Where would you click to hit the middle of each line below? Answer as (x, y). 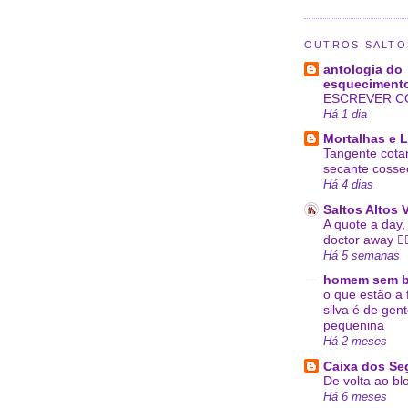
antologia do (363, 69)
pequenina (354, 326)
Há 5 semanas (362, 255)
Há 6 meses (355, 396)
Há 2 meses (355, 342)
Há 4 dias (348, 185)
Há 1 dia (345, 114)
